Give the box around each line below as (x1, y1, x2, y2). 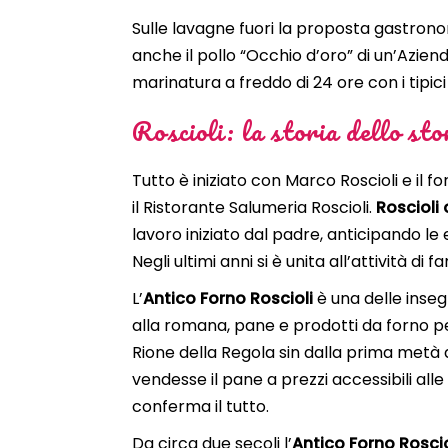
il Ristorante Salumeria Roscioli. (132, 195, 376, 219)
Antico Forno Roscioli (143, 286, 317, 310)
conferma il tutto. (132, 394, 269, 418)
